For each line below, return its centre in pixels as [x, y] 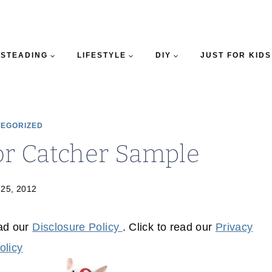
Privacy [234, 227]
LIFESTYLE [101, 55]
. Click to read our [169, 227]
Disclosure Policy [77, 227]
